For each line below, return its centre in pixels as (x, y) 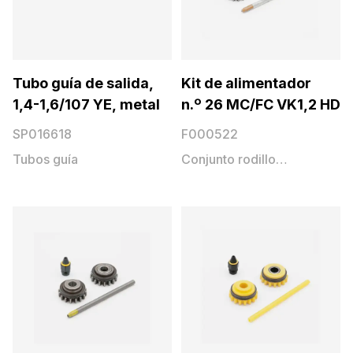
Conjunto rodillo (229, 159)
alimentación (219, 178)
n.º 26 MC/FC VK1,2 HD (261, 104)
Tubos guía (45, 159)
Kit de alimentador (246, 83)
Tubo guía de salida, (83, 83)
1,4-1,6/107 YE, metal (86, 104)
